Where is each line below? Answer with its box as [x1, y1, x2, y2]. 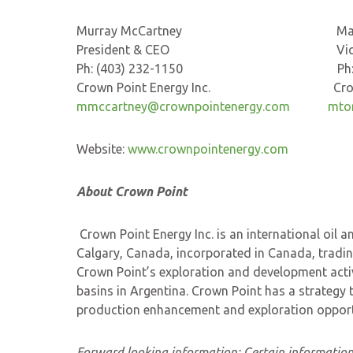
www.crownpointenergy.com [128, 142, 288, 156]
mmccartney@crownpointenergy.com [76, 99, 290, 113]
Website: [76, 142, 128, 156]
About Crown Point [76, 184, 188, 199]
